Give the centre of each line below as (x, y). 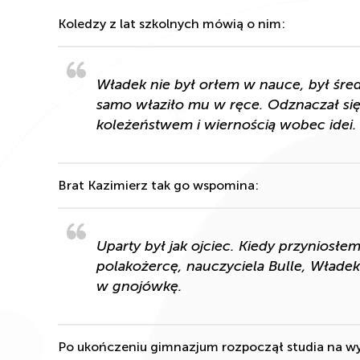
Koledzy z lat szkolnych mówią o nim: (172, 23)
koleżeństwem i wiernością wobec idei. (227, 124)
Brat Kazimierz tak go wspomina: (158, 185)
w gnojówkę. (139, 286)
